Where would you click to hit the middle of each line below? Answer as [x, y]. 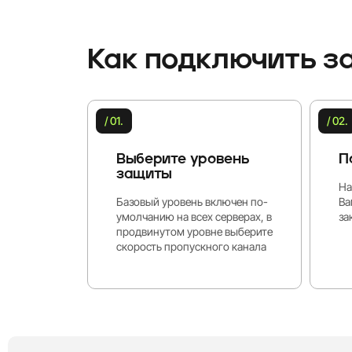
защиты [144, 175]
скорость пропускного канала [191, 247]
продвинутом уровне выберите [194, 232]
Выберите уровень [183, 160]
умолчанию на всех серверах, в [194, 217]
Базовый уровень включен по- [192, 202]
